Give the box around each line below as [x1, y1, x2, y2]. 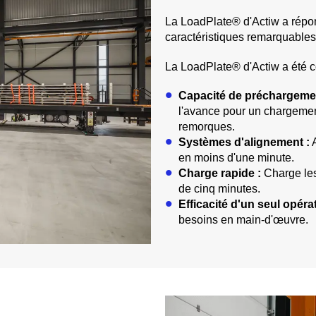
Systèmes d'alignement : [178, 135, 310, 148]
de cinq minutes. [178, 182, 260, 195]
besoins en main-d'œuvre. [178, 213, 308, 226]
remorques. [178, 120, 235, 133]
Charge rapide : [178, 166, 261, 179]
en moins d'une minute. [178, 151, 294, 164]
